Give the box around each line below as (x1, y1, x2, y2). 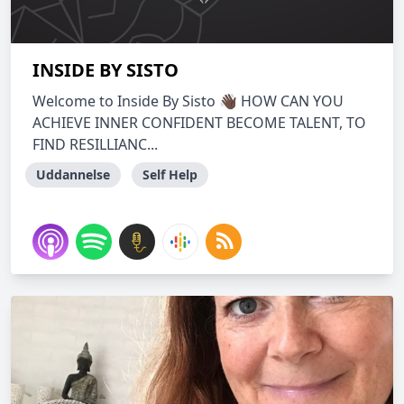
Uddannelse (36, 166, 110, 183)
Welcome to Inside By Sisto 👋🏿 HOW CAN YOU (32, 91, 344, 111)
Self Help (142, 166, 197, 183)
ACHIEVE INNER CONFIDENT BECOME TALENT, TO (32, 113, 366, 133)
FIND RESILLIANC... (32, 134, 158, 154)
